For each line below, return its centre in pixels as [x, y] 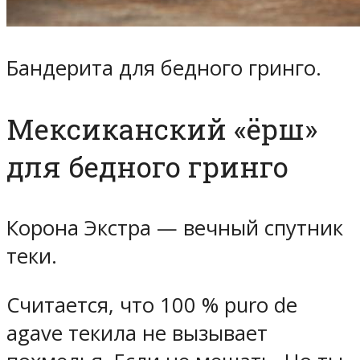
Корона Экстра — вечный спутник [175, 228]
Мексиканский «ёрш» [162, 129]
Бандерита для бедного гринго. [164, 67]
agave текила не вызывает [137, 333]
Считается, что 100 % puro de [152, 305]
